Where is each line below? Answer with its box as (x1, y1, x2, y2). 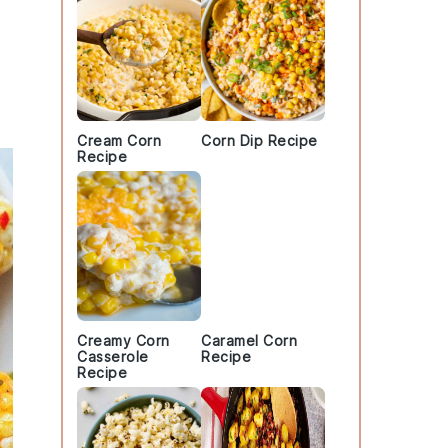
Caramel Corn (201, 332, 297, 349)
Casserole (77, 348, 149, 365)
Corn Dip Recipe (201, 132, 318, 149)
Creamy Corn (77, 332, 170, 349)
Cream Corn (77, 132, 161, 149)
